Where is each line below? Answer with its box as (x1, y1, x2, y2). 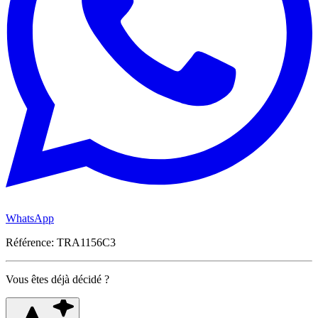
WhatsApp (6, 212, 54, 225)
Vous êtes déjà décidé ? (6, 273, 109, 286)
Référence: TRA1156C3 (6, 236, 116, 249)
